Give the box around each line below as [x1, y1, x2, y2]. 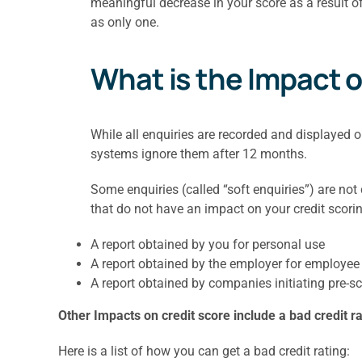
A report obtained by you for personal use [90, 236, 325, 252]
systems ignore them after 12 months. [90, 145, 307, 162]
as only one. [90, 14, 159, 30]
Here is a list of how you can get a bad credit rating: [57, 343, 350, 359]
